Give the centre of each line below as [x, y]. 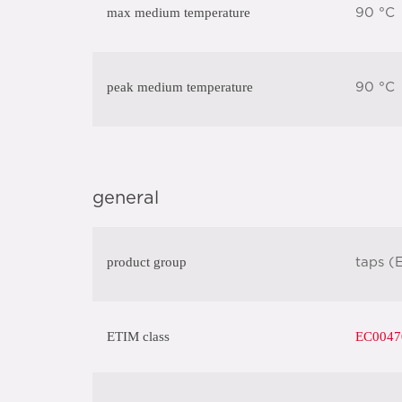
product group [147, 262]
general [126, 198]
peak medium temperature [180, 87]
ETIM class [138, 336]
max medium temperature [179, 13]
